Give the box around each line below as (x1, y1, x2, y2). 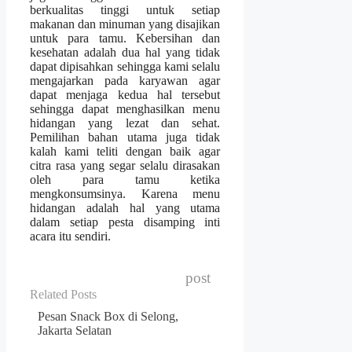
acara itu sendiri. (30, 229, 111, 244)
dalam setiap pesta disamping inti (30, 215, 221, 229)
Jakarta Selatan (38, 324, 112, 338)
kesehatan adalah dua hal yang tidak (30, 46, 221, 60)
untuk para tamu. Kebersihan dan (30, 31, 221, 46)
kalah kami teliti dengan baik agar (30, 145, 221, 159)
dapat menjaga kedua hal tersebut (30, 88, 221, 102)
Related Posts (30, 288, 97, 302)
